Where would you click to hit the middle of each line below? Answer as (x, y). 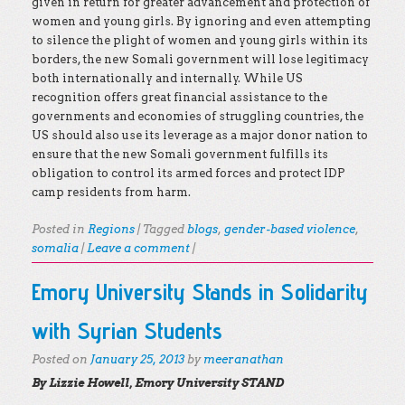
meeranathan (244, 359)
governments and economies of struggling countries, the (198, 116)
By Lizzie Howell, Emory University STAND (158, 383)
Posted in (60, 229)
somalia (55, 248)
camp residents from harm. (111, 192)
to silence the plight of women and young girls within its (200, 40)
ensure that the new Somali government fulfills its (180, 154)
